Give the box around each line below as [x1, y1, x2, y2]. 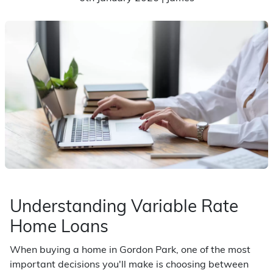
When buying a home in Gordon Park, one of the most [10, 246, 250, 255]
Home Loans [10, 219, 108, 236]
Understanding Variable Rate [10, 199, 238, 216]
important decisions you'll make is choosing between [10, 260, 249, 270]
